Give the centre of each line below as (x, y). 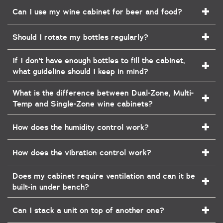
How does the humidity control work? (81, 127)
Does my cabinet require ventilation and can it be (104, 176)
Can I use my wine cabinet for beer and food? (97, 11)
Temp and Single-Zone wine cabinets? (83, 104)
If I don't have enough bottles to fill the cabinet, (99, 60)
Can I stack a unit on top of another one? (88, 210)
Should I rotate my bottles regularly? (80, 37)
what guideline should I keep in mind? (80, 71)
